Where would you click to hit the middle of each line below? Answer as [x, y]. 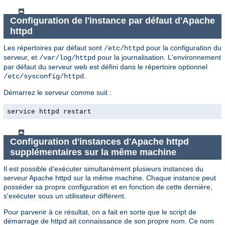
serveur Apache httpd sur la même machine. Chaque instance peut [110, 178]
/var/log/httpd [67, 58]
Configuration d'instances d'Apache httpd [99, 142]
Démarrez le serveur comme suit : [58, 92]
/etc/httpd [124, 48]
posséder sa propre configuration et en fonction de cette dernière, [108, 187]
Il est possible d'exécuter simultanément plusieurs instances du [103, 168]
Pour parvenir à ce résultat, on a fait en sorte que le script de [100, 212]
